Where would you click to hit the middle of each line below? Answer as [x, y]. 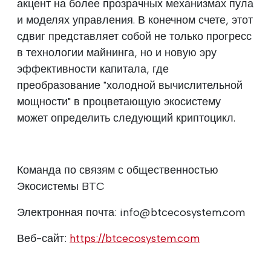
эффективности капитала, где [93, 69]
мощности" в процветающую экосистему [119, 102]
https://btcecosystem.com [135, 239]
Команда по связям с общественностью [118, 170]
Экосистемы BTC [61, 187]
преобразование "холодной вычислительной [130, 86]
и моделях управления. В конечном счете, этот [135, 20]
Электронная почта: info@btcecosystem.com [131, 213]
